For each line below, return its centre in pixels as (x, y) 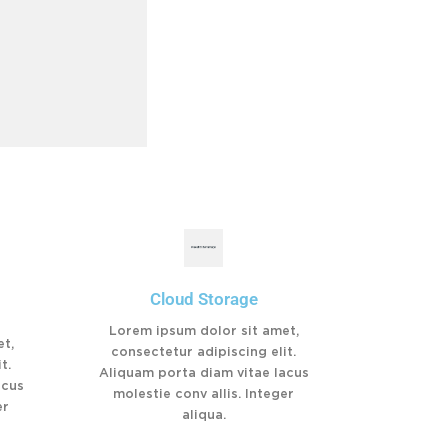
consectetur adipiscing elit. (203, 352)
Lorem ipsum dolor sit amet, (203, 331)
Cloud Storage (203, 299)
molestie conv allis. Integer (203, 394)
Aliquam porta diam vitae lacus (203, 373)
